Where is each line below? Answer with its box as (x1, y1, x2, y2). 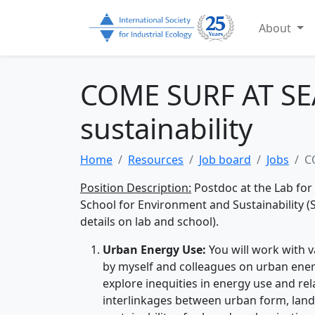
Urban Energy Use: (103, 242, 206, 258)
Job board (199, 152, 251, 168)
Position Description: (80, 180, 191, 196)
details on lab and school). (80, 214, 219, 230)
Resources (128, 152, 184, 168)
